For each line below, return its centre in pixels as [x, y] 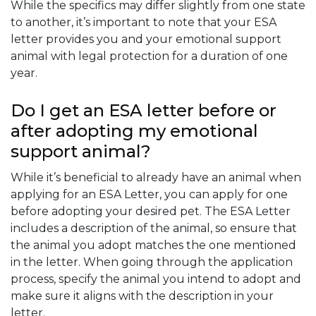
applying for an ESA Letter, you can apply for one [149, 194]
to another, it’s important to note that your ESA [144, 22]
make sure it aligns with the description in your [142, 296]
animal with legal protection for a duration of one [149, 56]
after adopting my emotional [134, 130]
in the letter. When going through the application [152, 262]
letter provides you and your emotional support [146, 39]
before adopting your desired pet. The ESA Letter [151, 211]
